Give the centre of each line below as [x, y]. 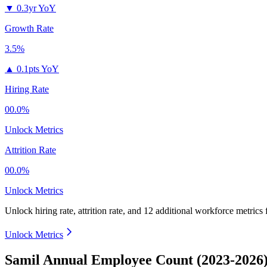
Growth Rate [29, 29]
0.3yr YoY [36, 8]
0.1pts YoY [38, 69]
